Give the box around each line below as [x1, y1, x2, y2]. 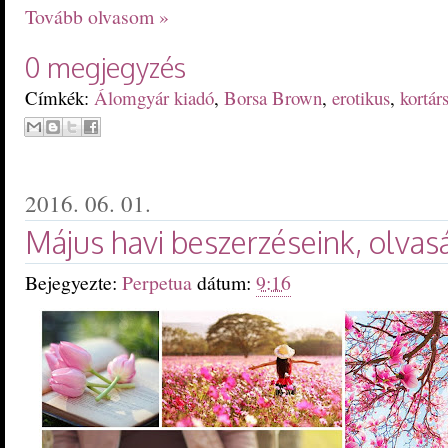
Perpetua [122, 269, 197, 297]
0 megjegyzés [25, 50, 186, 85]
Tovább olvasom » [25, 3, 169, 31]
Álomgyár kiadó [94, 85, 214, 111]
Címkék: [25, 85, 94, 111]
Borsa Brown [224, 85, 322, 111]
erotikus [332, 85, 390, 111]
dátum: [197, 269, 256, 297]
